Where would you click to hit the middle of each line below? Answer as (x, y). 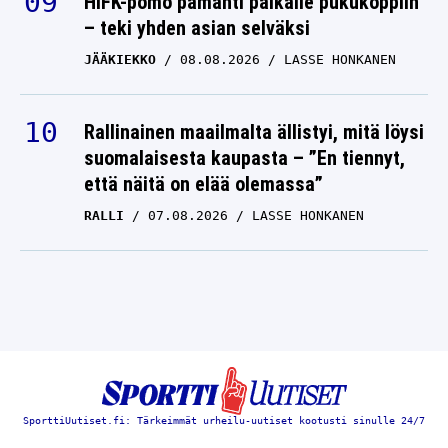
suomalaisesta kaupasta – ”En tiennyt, (244, 158)
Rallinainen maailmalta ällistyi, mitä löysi (254, 132)
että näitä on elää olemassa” (203, 184)
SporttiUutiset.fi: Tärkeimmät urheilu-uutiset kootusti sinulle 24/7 (224, 421)
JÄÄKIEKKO (120, 60)
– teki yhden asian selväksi (197, 28)
